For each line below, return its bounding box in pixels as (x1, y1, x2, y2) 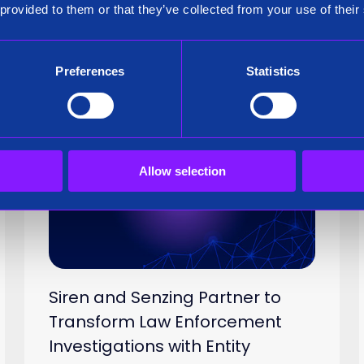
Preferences (55, 63, 125, 78)
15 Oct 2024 (217, 136, 274, 150)
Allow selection (138, 163, 226, 178)
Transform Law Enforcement (49, 310, 283, 334)
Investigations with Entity (49, 335, 251, 358)
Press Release (89, 136, 157, 150)
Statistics (246, 63, 300, 78)
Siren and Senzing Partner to (49, 286, 282, 310)
